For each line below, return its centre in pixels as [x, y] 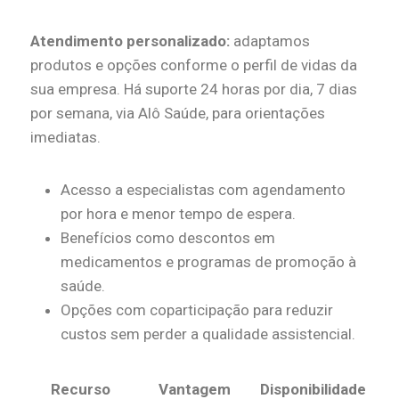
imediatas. [65, 137]
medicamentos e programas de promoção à [208, 261]
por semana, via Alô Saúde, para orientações [178, 113]
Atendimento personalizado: [130, 41]
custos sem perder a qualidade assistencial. [208, 334]
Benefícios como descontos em [168, 237]
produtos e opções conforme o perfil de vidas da [194, 65]
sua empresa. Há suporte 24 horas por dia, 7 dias [194, 89]
